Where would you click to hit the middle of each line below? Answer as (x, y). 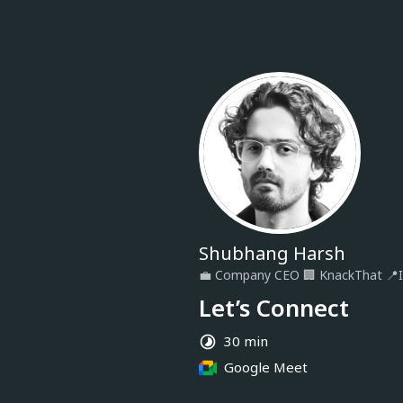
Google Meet (266, 367)
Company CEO (257, 275)
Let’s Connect (274, 308)
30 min (246, 341)
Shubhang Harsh (272, 253)
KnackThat (351, 275)
